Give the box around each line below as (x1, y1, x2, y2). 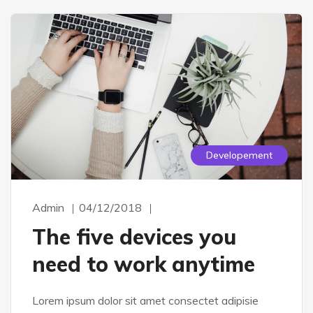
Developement (206, 149, 272, 162)
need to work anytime (32, 251, 255, 278)
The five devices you (32, 224, 236, 251)
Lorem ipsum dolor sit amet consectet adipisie (32, 293, 259, 308)
